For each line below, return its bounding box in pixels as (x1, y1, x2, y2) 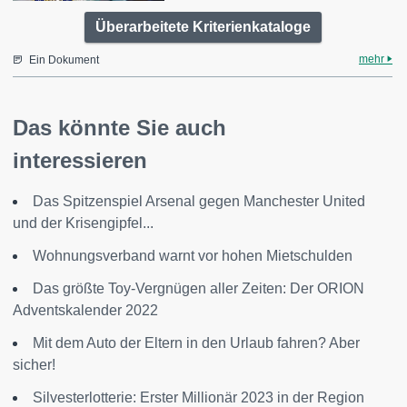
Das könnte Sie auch (13, 115, 226, 141)
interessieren (13, 148, 147, 174)
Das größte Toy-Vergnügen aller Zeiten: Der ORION (33, 281, 364, 297)
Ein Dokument (29, 54, 99, 67)
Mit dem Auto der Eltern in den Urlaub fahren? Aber (33, 335, 360, 352)
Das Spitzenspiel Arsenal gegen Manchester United (33, 194, 365, 210)
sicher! (13, 357, 55, 373)
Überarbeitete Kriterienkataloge (94, 19, 311, 35)
